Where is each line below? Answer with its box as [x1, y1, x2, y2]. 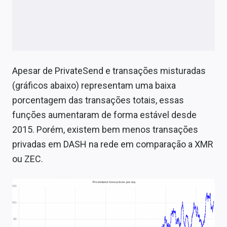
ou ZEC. [12, 153, 43, 164]
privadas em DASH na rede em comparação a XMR [12, 138, 213, 149]
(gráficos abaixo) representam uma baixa [12, 80, 176, 91]
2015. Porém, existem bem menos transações [12, 124, 198, 135]
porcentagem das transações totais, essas [12, 94, 184, 105]
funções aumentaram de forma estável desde [12, 109, 197, 120]
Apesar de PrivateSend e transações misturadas [12, 65, 206, 76]
